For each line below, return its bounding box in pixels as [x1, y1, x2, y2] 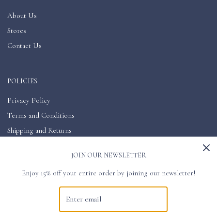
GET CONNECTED [7, 176, 64, 185]
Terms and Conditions [7, 110, 75, 120]
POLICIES [7, 77, 37, 85]
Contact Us [7, 41, 42, 50]
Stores [7, 26, 26, 35]
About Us [7, 11, 37, 20]
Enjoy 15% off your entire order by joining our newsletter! [21, 169, 196, 177]
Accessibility [7, 140, 46, 150]
